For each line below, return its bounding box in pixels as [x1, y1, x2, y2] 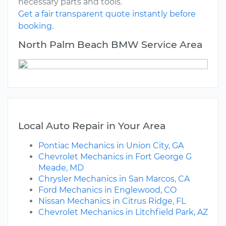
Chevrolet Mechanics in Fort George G [38, 152, 192, 162]
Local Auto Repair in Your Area [18, 120, 165, 132]
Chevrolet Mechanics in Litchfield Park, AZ [38, 207, 208, 217]
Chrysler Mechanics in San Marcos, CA [38, 174, 190, 184]
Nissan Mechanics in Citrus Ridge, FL [38, 196, 186, 206]
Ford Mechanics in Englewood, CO [38, 185, 177, 195]
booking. [18, 21, 53, 31]
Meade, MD [38, 163, 84, 173]
